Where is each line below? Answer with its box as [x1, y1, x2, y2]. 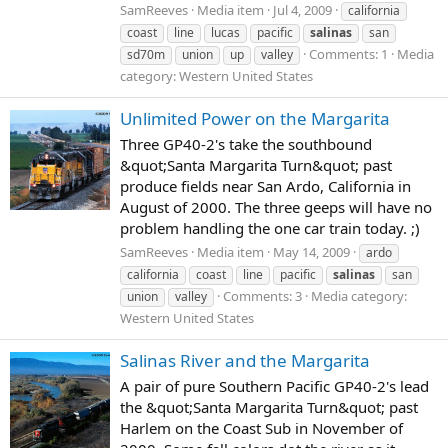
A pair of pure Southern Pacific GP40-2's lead [120, 375, 429, 396]
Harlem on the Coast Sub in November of [120, 417, 403, 438]
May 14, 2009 [273, 242, 350, 261]
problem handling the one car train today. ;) [120, 217, 420, 238]
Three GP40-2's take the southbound [120, 133, 372, 154]
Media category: [311, 286, 407, 305]
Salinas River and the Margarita [120, 348, 370, 372]
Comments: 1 [309, 44, 388, 63]
